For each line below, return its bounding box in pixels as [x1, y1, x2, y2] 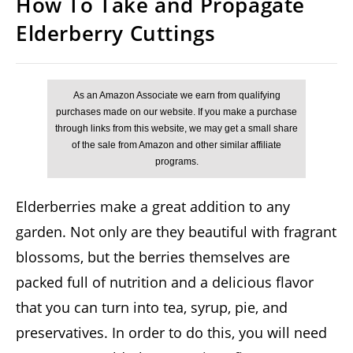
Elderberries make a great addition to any [16, 197, 290, 217]
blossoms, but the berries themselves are [16, 247, 290, 267]
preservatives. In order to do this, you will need [16, 323, 327, 343]
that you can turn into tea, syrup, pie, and [16, 298, 288, 318]
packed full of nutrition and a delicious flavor [16, 273, 314, 292]
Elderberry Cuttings [16, 19, 216, 48]
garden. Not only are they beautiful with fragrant [16, 222, 336, 242]
